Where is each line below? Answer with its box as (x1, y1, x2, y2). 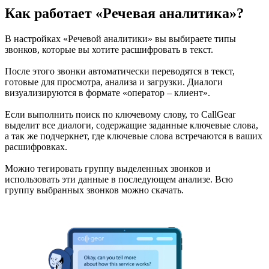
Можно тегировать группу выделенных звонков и (5, 163, 211, 174)
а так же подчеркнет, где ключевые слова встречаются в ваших (5, 131, 262, 142)
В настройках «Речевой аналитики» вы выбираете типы (5, 34, 236, 44)
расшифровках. (5, 142, 67, 153)
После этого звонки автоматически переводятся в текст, (5, 66, 235, 77)
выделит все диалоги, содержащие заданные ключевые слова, (5, 120, 258, 131)
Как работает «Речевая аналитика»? (5, 5, 244, 22)
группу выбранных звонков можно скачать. (5, 185, 184, 196)
